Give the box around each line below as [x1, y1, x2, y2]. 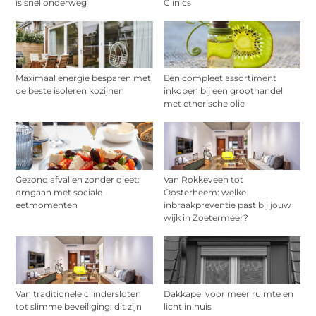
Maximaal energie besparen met [16, 73, 152, 84]
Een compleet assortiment [163, 73, 276, 84]
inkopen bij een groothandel [163, 85, 283, 97]
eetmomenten [16, 200, 78, 211]
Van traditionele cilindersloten [16, 288, 142, 300]
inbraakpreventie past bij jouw [163, 200, 291, 211]
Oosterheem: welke [163, 187, 246, 198]
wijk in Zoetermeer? [163, 212, 248, 224]
